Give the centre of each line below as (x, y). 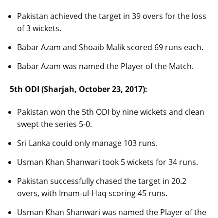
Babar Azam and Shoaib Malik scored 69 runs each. (110, 47)
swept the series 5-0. (54, 124)
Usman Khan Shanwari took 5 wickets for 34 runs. (108, 162)
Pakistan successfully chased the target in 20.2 (102, 181)
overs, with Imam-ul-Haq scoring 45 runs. (92, 193)
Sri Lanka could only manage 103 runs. (87, 143)
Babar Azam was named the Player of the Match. (105, 66)
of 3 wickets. (39, 28)
